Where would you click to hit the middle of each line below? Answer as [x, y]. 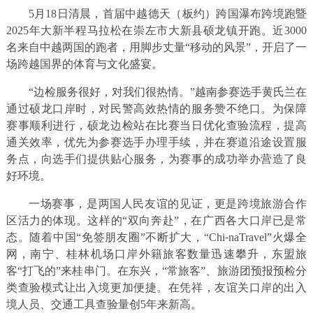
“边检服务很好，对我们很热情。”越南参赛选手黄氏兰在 [168, 92]
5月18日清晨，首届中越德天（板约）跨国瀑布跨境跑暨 [168, 13]
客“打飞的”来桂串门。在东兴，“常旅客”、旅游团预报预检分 [156, 270]
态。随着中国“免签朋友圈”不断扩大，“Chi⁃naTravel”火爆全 [156, 237]
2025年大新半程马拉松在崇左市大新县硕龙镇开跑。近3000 [156, 30]
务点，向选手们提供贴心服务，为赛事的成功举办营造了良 [156, 159]
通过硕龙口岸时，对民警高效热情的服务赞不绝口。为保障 [156, 108]
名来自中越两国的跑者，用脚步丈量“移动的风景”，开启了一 [156, 47]
